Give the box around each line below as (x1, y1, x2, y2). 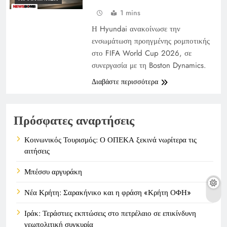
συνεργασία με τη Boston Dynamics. (91, 59, 206, 71)
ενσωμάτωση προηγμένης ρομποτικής (91, 35, 210, 47)
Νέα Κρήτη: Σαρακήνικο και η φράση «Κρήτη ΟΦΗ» (24, 186, 191, 198)
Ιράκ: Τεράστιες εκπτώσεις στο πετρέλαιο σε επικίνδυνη (24, 207, 196, 219)
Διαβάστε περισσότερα (91, 76, 158, 87)
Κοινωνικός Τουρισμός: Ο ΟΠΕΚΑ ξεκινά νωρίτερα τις (24, 134, 197, 145)
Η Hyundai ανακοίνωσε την (91, 23, 180, 34)
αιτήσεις (24, 145, 50, 157)
